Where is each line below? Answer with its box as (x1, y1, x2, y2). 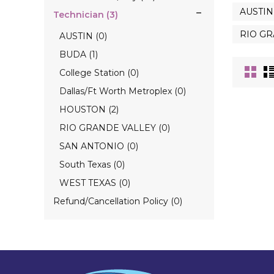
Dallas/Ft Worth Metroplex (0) (59, 86, 186, 97)
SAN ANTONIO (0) (59, 141, 138, 152)
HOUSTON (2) (59, 104, 119, 115)
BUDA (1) (59, 49, 98, 60)
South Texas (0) (59, 159, 125, 170)
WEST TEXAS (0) (59, 177, 130, 188)
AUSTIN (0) (59, 31, 107, 42)
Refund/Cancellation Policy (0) (53, 196, 182, 207)
